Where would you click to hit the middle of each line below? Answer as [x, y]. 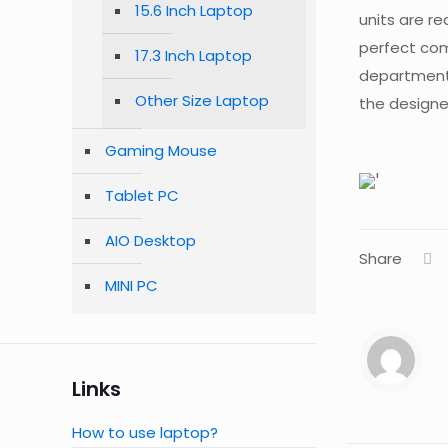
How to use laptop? [145, 432]
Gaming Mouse [161, 150]
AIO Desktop [150, 240]
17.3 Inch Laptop [193, 55]
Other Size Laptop [202, 100]
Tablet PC [142, 195]
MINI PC [131, 285]
